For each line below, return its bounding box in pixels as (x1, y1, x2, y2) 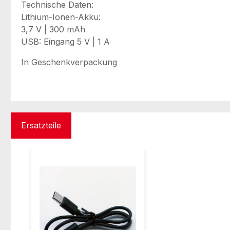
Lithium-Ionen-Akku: (21, 11, 101, 22)
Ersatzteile (21, 120, 61, 130)
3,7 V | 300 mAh (21, 24, 85, 34)
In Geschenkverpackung (21, 56, 117, 67)
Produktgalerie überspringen (23, 149, 135, 160)
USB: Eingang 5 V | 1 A (21, 36, 110, 47)
